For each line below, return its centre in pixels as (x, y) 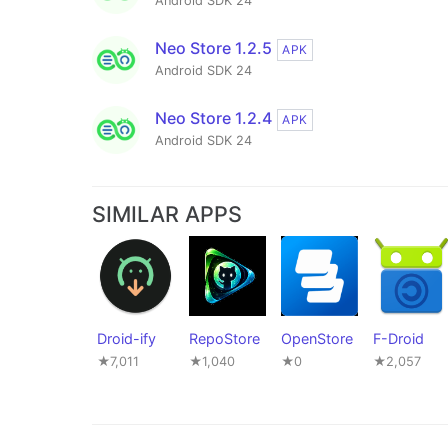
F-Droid (398, 339)
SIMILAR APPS (167, 214)
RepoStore (224, 339)
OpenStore (317, 339)
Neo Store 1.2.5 (213, 48)
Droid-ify (126, 339)
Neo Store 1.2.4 (213, 118)
